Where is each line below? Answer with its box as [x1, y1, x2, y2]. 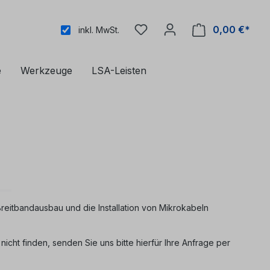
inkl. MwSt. [78, 25, 119, 36]
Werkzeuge [20, 64, 72, 77]
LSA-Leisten [92, 64, 146, 77]
